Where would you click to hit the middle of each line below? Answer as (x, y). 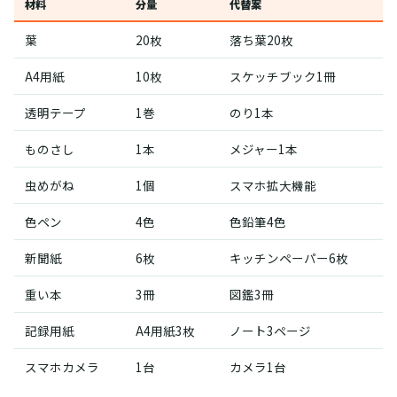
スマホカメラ (62, 366)
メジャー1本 (264, 148)
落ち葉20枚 (261, 39)
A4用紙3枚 (165, 330)
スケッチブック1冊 (283, 76)
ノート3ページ (270, 330)
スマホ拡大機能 (273, 185)
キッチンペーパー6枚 (289, 257)
